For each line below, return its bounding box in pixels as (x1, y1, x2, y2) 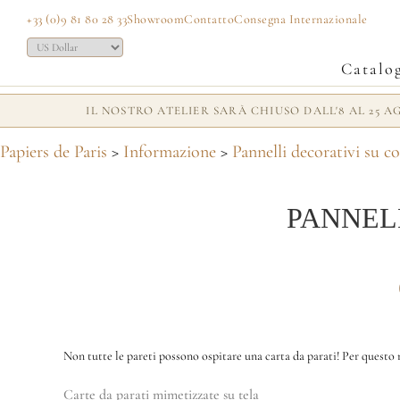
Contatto (184, 11, 234, 27)
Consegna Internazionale (234, 11, 368, 27)
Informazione (123, 141, 216, 162)
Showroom (127, 11, 184, 27)
